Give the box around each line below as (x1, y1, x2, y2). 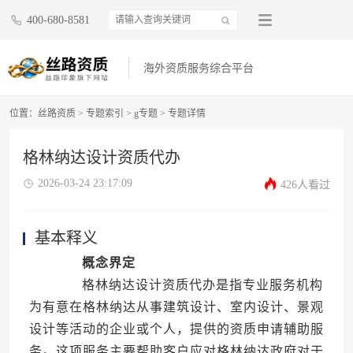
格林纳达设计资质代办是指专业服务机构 (54, 278, 323, 292)
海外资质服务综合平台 (143, 62, 255, 75)
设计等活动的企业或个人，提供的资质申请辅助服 (28, 322, 324, 336)
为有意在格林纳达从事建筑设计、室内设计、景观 (28, 300, 324, 314)
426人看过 (281, 179, 331, 191)
